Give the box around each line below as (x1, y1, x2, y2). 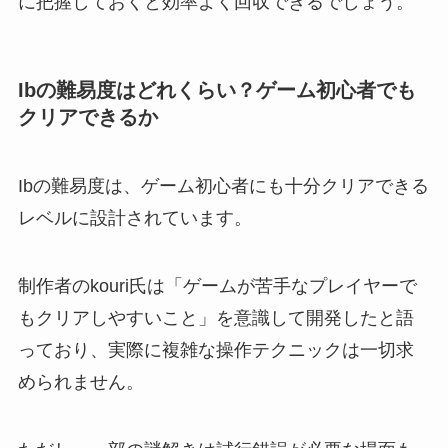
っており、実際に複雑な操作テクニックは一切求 (17, 340, 414, 361)
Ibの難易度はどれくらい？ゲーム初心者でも (17, 78, 416, 101)
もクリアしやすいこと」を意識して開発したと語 (17, 308, 414, 329)
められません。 (17, 372, 144, 393)
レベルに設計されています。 (17, 208, 252, 229)
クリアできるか (17, 105, 158, 128)
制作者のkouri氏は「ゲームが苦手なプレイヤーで (17, 276, 417, 297)
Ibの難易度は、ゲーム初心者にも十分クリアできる (17, 176, 429, 197)
